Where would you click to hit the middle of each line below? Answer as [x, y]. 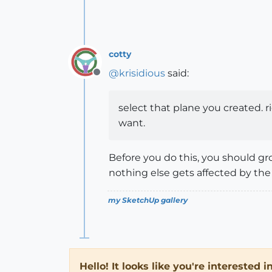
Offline [112, 79]
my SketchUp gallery [148, 200]
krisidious [142, 73]
